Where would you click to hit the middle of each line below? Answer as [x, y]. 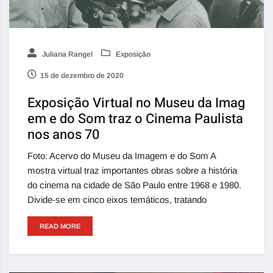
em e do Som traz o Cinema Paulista [135, 119]
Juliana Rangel [66, 55]
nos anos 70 [63, 135]
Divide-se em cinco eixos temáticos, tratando [117, 200]
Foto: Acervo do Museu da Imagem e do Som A [122, 156]
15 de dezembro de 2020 [82, 76]
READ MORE [60, 226]
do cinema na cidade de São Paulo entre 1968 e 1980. [134, 185]
